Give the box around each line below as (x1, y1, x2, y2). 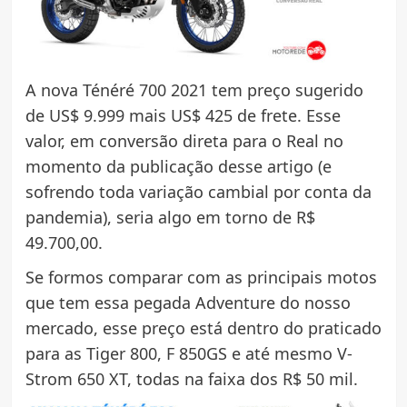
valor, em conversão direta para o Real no (25, 130, 343, 153)
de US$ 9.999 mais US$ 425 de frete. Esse (25, 104, 341, 127)
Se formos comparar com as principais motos (25, 266, 377, 289)
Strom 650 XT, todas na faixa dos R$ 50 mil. (25, 368, 358, 391)
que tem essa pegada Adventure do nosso (25, 292, 351, 314)
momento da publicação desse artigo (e (25, 155, 332, 178)
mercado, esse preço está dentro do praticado (25, 317, 382, 340)
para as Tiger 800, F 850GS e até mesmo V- (25, 342, 352, 365)
